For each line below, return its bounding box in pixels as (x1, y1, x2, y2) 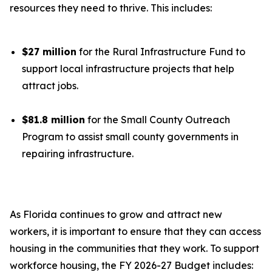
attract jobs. (22, 80, 81, 92)
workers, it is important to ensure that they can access (10, 225, 261, 237)
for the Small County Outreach (85, 114, 230, 126)
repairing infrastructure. (22, 148, 136, 160)
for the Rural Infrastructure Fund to (76, 46, 245, 58)
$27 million (22, 46, 76, 58)
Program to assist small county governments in (22, 131, 239, 143)
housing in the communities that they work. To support (10, 242, 259, 254)
